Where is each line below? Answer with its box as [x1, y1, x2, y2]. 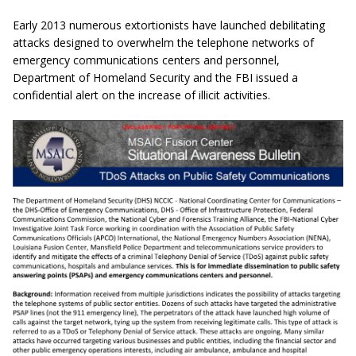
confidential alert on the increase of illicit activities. [13, 87, 270, 103]
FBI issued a [235, 69, 298, 85]
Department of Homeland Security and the [13, 69, 232, 85]
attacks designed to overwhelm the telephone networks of [13, 34, 314, 50]
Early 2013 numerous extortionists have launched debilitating [13, 17, 325, 33]
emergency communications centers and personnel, [13, 52, 283, 68]
